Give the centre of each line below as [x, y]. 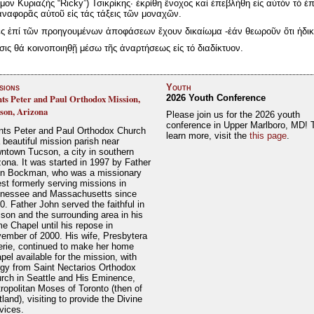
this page [268, 136]
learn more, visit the [207, 136]
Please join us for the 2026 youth [233, 115]
